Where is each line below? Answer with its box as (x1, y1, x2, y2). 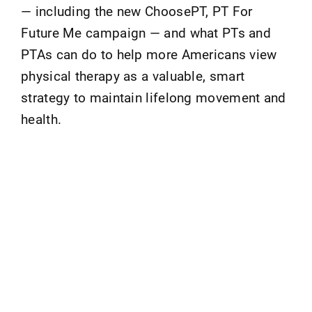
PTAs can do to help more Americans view (21, 45, 277, 63)
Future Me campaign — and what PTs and (21, 24, 272, 42)
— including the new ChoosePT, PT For (21, 2, 253, 20)
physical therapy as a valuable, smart (21, 67, 245, 85)
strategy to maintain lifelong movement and (21, 88, 286, 107)
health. (21, 110, 62, 128)
